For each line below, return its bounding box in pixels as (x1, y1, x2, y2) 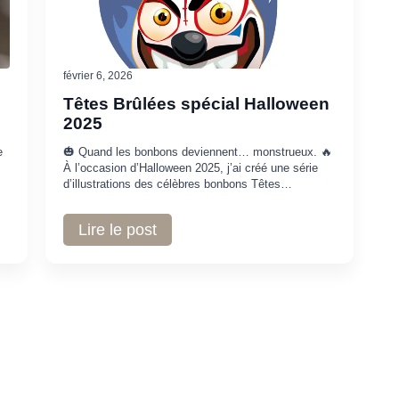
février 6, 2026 (62, 69, 133, 82)
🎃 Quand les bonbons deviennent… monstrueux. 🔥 (62, 144, 332, 159)
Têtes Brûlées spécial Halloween (62, 94, 330, 113)
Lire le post (77, 220, 157, 239)
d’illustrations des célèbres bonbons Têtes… (62, 176, 292, 191)
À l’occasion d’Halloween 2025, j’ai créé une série (62, 160, 318, 175)
